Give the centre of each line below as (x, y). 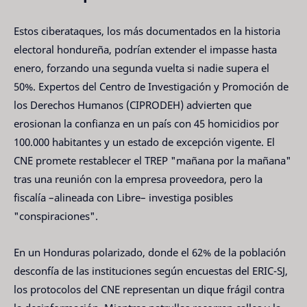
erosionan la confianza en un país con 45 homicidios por (146, 124)
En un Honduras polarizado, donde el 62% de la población (150, 252)
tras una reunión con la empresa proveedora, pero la (138, 179)
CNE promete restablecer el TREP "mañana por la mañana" (152, 161)
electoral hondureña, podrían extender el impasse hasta (145, 50)
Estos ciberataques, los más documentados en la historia (147, 31)
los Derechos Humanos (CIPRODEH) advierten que (133, 105)
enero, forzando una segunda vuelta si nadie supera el (142, 68)
